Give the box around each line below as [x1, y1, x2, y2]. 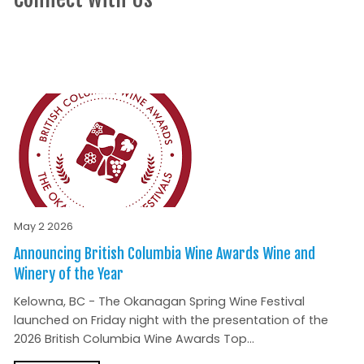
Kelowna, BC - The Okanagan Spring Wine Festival [13, 293, 305, 310]
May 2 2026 [13, 219, 73, 234]
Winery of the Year [13, 265, 123, 284]
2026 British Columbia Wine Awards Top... [13, 331, 254, 348]
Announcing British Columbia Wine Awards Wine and [13, 245, 315, 263]
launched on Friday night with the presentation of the [13, 312, 328, 329]
